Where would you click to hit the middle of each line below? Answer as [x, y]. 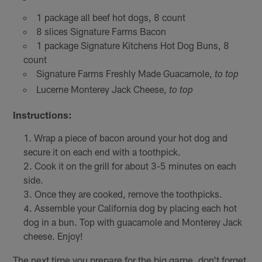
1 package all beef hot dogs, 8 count [111, 18]
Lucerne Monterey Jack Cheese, [102, 89]
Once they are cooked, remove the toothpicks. [128, 194]
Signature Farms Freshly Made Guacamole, [125, 74]
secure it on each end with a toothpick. [102, 152]
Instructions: [43, 115]
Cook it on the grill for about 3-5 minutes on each [135, 166]
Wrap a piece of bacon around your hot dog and [130, 138]
